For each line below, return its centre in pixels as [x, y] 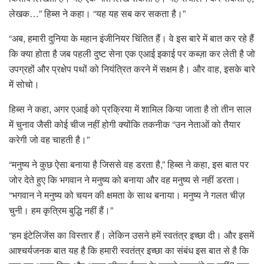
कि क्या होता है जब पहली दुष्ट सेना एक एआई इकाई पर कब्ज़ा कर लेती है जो [132, 54]
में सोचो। [24, 84]
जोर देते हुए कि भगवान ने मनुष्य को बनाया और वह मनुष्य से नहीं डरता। [125, 180]
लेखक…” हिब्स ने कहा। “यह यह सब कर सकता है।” [97, 14]
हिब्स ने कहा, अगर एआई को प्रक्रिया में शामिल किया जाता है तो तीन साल [130, 109]
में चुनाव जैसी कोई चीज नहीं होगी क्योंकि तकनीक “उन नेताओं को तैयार [125, 124]
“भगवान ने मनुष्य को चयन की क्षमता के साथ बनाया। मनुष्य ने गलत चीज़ [127, 195]
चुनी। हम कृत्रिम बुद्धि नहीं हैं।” [61, 210]
